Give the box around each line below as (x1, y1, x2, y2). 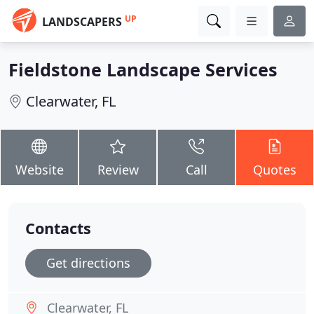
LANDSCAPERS (42, 14, 122, 29)
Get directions (46, 254, 130, 271)
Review (97, 161, 139, 178)
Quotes (253, 161, 296, 178)
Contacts (25, 218, 91, 238)
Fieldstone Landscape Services (8, 57, 278, 81)
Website (15, 161, 64, 178)
